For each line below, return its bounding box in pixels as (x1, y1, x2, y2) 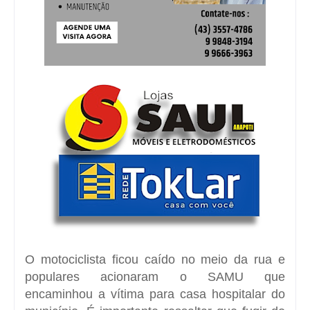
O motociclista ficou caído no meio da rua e (25, 252, 285, 266)
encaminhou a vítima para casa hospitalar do (25, 286, 285, 301)
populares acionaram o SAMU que (25, 269, 285, 284)
